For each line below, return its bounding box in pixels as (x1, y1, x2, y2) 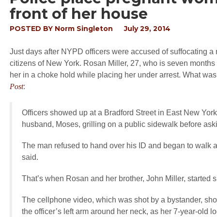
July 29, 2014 (124, 24, 170, 33)
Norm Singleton (55, 24, 113, 33)
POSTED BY (10, 24, 55, 33)
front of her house (10, 5, 148, 23)
